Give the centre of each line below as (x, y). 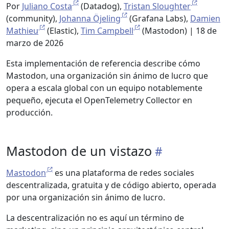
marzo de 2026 (35, 43)
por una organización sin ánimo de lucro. (86, 197)
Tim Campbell (107, 31)
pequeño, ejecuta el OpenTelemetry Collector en (99, 100)
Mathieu (22, 31)
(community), (33, 18)
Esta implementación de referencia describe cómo (103, 63)
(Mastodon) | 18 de (178, 31)
